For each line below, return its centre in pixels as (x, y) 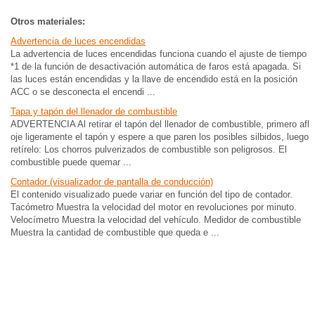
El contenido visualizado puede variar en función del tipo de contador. (152, 194)
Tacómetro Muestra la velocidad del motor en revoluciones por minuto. (154, 207)
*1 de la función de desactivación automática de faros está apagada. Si (156, 66)
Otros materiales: (48, 21)
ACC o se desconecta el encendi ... (83, 92)
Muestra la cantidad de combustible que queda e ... (115, 232)
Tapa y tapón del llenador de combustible (94, 111)
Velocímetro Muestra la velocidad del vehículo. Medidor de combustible (156, 220)
